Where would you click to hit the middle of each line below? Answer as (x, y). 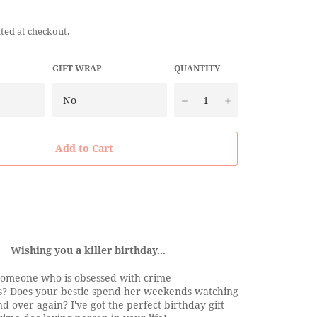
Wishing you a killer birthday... (88, 250)
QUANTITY (197, 68)
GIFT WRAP (77, 68)
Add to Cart (84, 149)
